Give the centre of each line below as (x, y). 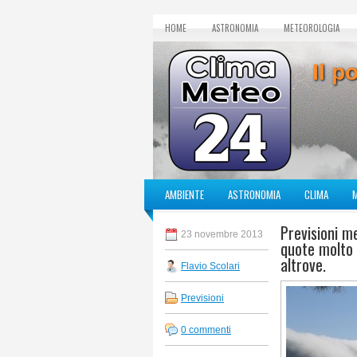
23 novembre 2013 (222, 234)
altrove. (303, 265)
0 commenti (206, 330)
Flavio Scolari (210, 266)
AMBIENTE (184, 194)
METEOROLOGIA (312, 28)
